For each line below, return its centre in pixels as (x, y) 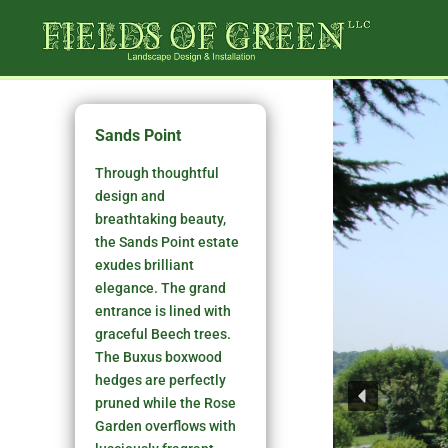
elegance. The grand (161, 287)
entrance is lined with (163, 310)
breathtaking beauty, (161, 218)
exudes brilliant (145, 264)
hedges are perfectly (161, 379)
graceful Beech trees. (163, 333)
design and (130, 195)
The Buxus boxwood (159, 356)
